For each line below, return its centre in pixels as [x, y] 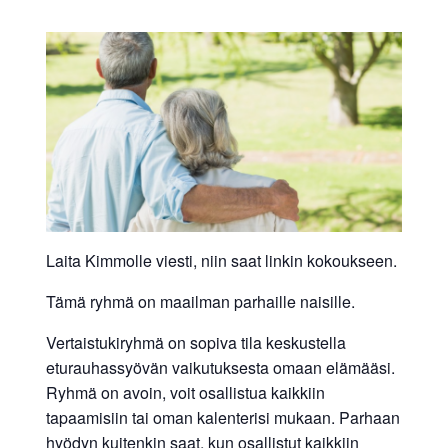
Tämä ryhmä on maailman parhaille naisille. [200, 302]
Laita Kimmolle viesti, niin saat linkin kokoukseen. [221, 261]
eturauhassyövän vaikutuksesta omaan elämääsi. [220, 368]
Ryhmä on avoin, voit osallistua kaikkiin [185, 393]
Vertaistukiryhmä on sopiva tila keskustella [195, 343]
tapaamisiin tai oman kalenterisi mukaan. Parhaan [222, 418]
